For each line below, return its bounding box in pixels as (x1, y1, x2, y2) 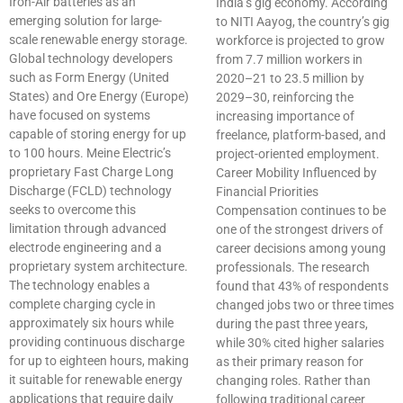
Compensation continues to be (216, 203, 386, 219)
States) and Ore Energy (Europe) (9, 89, 189, 104)
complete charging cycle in (9, 297, 156, 312)
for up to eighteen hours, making (9, 354, 189, 369)
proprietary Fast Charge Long (9, 165, 174, 180)
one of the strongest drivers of (216, 222, 383, 237)
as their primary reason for (216, 354, 363, 370)
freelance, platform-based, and (216, 128, 386, 143)
